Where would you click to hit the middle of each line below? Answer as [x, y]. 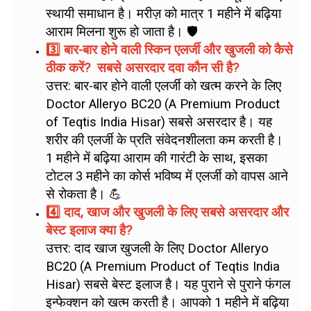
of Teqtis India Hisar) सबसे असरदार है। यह [159, 122]
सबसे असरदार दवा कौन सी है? [166, 68]
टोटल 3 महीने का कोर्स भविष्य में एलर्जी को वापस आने [167, 176]
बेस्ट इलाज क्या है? [89, 230]
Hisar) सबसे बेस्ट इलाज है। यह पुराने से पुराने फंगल [168, 285]
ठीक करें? [70, 68]
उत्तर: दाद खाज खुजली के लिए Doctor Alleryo [157, 249]
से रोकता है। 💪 [84, 194]
